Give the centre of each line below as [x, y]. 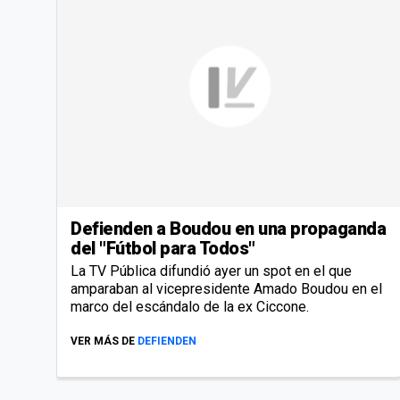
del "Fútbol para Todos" [163, 248]
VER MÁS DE [103, 341]
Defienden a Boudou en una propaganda [228, 228]
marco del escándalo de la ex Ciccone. [190, 306]
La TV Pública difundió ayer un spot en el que [211, 271]
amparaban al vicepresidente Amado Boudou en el [226, 288]
